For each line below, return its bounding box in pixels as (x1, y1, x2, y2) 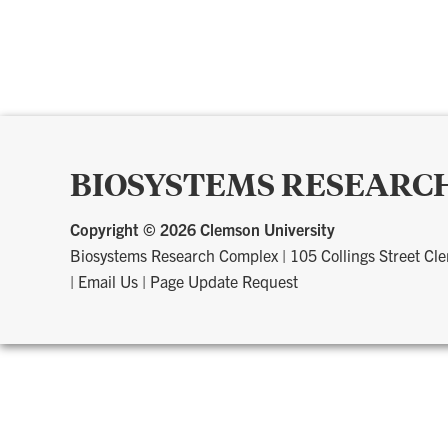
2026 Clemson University (160, 218, 335, 239)
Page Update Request (150, 270, 298, 291)
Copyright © (70, 218, 160, 239)
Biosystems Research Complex (70, 244, 278, 265)
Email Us (78, 270, 138, 291)
